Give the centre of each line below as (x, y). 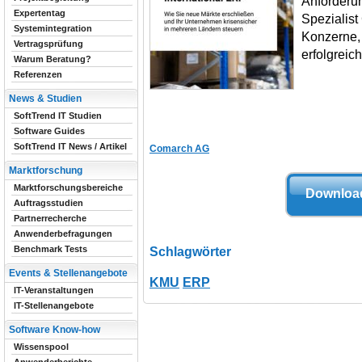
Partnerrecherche (50, 218)
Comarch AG (179, 148)
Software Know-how (55, 330)
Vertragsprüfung (48, 44)
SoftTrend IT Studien (58, 116)
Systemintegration (53, 28)
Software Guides (49, 131)
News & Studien (45, 99)
